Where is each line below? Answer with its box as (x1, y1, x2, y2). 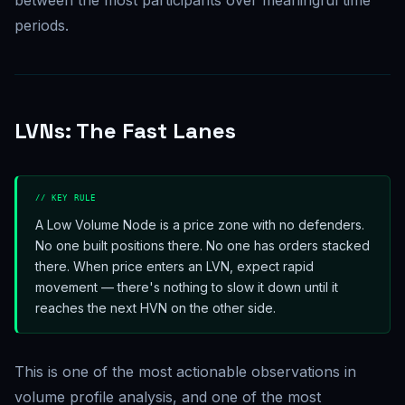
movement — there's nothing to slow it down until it (35, 279, 338, 296)
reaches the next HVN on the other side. (35, 300, 276, 316)
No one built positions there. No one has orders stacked (35, 238, 370, 254)
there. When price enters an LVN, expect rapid (35, 259, 314, 275)
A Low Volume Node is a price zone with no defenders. (35, 217, 364, 233)
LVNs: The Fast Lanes (14, 117, 236, 146)
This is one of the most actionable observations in (14, 363, 356, 381)
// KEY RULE (35, 193, 96, 203)
